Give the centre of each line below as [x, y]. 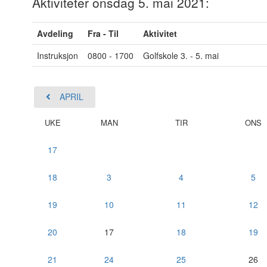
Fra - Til [103, 33]
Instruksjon [57, 55]
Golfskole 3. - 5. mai [181, 55]
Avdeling [55, 33]
